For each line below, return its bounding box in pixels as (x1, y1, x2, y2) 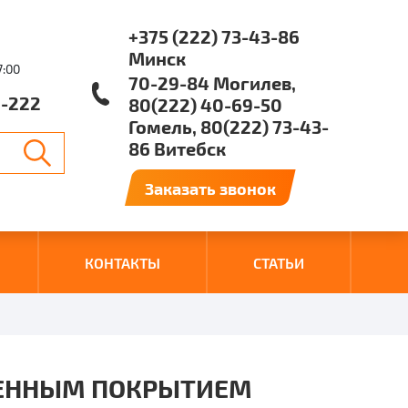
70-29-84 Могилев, (127, 72, 296, 94)
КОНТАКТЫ (85, 254, 160, 271)
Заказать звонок (144, 178, 276, 198)
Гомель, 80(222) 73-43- (127, 116, 329, 138)
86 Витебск (127, 138, 226, 159)
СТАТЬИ (253, 254, 304, 271)
